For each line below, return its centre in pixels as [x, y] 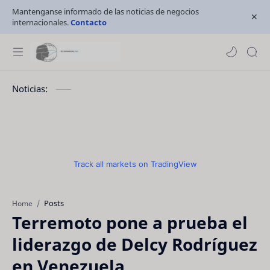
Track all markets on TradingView [135, 164]
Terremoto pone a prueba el [130, 222]
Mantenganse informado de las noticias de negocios [105, 11]
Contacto [89, 22]
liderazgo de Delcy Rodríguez [135, 244]
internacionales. [41, 22]
